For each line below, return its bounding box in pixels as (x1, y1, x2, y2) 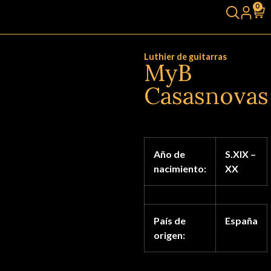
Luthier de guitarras (143, 51, 227, 62)
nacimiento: (153, 163, 206, 174)
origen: (153, 229, 185, 241)
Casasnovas (143, 80, 269, 111)
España (224, 215, 258, 226)
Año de (153, 148, 185, 160)
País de (153, 215, 186, 226)
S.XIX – (224, 148, 256, 160)
